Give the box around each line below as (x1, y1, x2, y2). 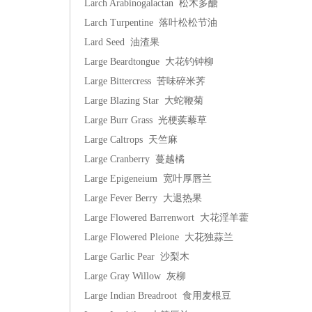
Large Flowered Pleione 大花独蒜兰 (84, 232, 233, 242)
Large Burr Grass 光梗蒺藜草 (84, 115, 207, 125)
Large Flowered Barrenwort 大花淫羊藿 (84, 212, 249, 223)
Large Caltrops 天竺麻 (84, 134, 178, 145)
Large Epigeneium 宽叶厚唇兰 (84, 173, 212, 184)
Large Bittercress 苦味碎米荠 (84, 76, 205, 86)
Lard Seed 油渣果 (84, 37, 159, 47)
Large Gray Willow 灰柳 (84, 271, 186, 281)
